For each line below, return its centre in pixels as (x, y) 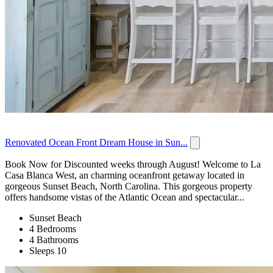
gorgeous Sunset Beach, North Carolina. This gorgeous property (129, 186)
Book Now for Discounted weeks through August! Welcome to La (133, 164)
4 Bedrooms (53, 229)
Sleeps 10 (48, 250)
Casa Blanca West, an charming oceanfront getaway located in (125, 175)
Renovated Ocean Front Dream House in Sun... (96, 142)
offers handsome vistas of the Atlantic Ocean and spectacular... (125, 197)
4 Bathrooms (54, 239)
